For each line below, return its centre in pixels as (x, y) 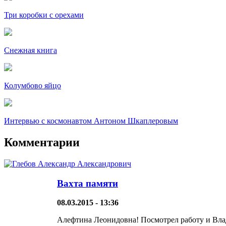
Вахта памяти (88, 183)
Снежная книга (31, 50)
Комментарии (42, 142)
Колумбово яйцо (33, 86)
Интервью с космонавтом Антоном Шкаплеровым (91, 121)
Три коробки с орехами (44, 15)
